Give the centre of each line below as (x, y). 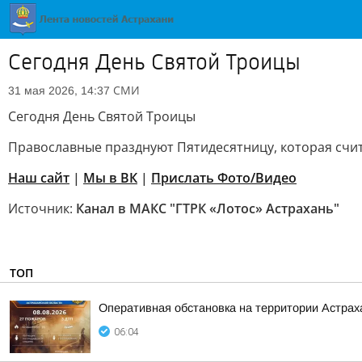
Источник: (42, 208)
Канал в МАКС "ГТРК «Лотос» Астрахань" (208, 208)
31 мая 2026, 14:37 (59, 90)
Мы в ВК (110, 178)
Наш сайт (39, 178)
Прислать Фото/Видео (224, 178)
